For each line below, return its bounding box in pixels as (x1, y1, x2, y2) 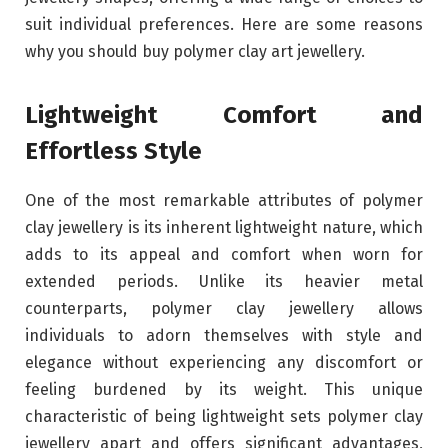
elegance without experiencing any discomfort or (25, 352, 423, 372)
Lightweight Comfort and (25, 100, 423, 129)
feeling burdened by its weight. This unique (25, 379, 423, 399)
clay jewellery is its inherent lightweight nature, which (25, 217, 423, 237)
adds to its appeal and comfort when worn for (25, 244, 423, 264)
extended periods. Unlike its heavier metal (25, 271, 423, 291)
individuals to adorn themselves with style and (25, 325, 423, 345)
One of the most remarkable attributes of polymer (25, 190, 423, 210)
